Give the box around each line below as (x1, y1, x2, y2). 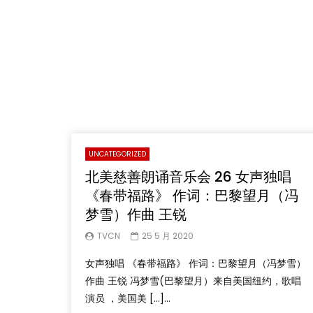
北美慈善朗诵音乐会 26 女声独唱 (85, 167, 291, 187)
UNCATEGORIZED (89, 149, 146, 159)
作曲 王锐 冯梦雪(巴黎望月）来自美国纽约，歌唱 (85, 274, 301, 288)
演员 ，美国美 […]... (85, 291, 170, 305)
